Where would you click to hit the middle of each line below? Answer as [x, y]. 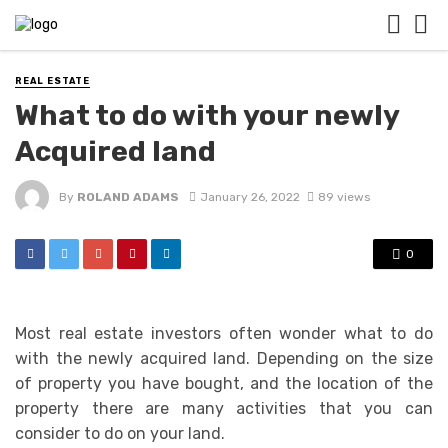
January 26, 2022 [249, 196]
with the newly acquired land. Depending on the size [224, 359]
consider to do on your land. [120, 434]
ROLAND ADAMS [128, 196]
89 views [343, 196]
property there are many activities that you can [224, 409]
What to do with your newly [207, 115]
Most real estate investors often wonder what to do [224, 334]
